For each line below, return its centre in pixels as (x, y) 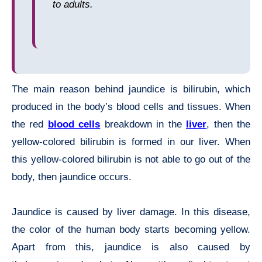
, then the (229, 125)
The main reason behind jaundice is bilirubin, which (131, 89)
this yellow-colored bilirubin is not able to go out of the (131, 160)
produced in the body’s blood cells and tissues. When (131, 107)
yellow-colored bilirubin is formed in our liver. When (131, 142)
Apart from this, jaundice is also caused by (131, 247)
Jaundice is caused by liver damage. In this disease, (131, 212)
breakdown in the (143, 125)
